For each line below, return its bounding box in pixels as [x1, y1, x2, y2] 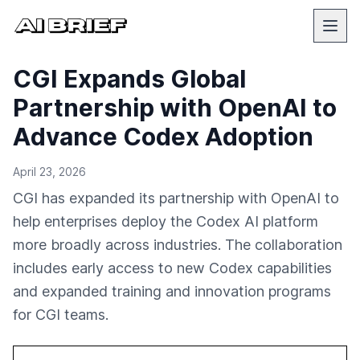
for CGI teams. [13, 306, 108, 323]
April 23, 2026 [13, 165, 86, 178]
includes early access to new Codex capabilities [13, 260, 332, 276]
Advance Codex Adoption [13, 122, 313, 151]
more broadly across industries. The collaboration [13, 236, 342, 253]
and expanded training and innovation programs [13, 283, 331, 300]
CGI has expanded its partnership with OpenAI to [13, 190, 339, 207]
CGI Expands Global [13, 64, 246, 93]
